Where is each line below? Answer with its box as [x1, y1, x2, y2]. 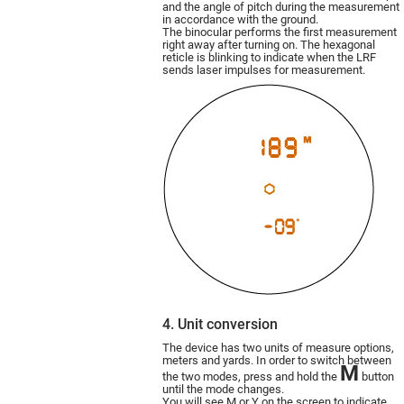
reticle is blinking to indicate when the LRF [162, 50, 376, 65]
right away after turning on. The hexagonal [162, 38, 375, 52]
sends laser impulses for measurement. [162, 63, 365, 78]
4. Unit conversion [162, 315, 278, 333]
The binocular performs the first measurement [162, 25, 397, 40]
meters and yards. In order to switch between [162, 353, 391, 367]
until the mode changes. [162, 381, 284, 396]
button [359, 369, 394, 383]
